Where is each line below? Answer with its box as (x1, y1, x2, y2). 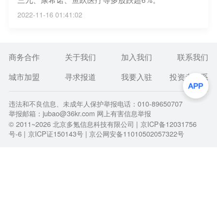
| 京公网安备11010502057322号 (85, 129, 184, 139)
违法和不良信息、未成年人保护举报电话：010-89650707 (8, 99, 183, 109)
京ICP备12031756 (140, 119, 197, 129)
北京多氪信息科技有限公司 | (50, 119, 138, 129)
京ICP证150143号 (28, 129, 83, 139)
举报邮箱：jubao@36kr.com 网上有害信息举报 (8, 108, 151, 119)
